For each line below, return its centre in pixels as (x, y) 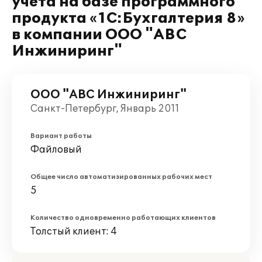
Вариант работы (61, 136)
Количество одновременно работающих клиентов (123, 218)
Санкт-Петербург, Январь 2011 (105, 109)
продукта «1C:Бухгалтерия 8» (128, 18)
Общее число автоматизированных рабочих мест (121, 177)
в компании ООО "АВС (99, 35)
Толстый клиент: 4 (74, 232)
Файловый (56, 150)
